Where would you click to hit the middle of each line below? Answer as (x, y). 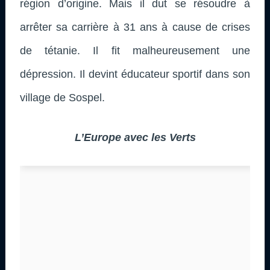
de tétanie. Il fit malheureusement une (135, 50)
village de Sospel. (62, 97)
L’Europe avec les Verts (135, 137)
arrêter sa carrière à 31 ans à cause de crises (135, 27)
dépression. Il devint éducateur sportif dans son (135, 74)
